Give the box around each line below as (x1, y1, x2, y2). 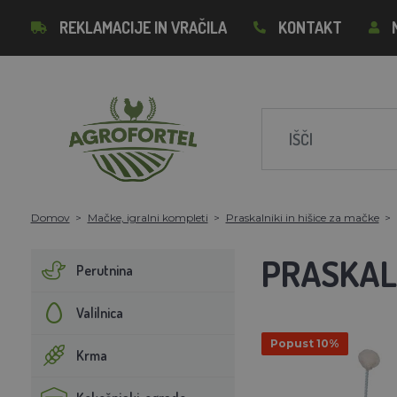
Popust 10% (269, 336, 339, 350)
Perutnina (75, 261, 133, 279)
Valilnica (75, 303, 123, 322)
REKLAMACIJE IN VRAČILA (58, 18, 227, 37)
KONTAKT (277, 18, 342, 37)
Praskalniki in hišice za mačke (225, 210, 379, 224)
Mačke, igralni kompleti (87, 210, 208, 224)
